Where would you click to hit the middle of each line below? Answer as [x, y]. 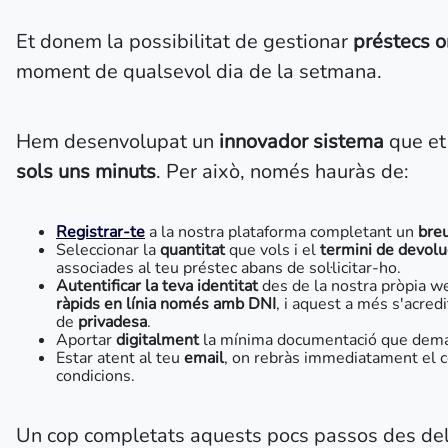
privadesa [112, 322]
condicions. [95, 376]
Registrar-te [100, 232]
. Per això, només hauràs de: [282, 171]
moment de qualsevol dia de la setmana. [199, 71]
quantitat [194, 250]
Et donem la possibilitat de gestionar [182, 41]
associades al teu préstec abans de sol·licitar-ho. [228, 268]
